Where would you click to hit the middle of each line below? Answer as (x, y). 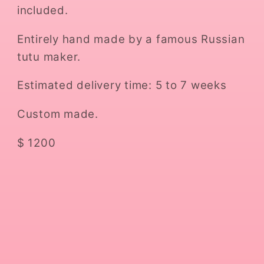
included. (42, 10)
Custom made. (57, 114)
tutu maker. (49, 57)
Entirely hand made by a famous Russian (131, 39)
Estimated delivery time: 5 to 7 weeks (122, 85)
